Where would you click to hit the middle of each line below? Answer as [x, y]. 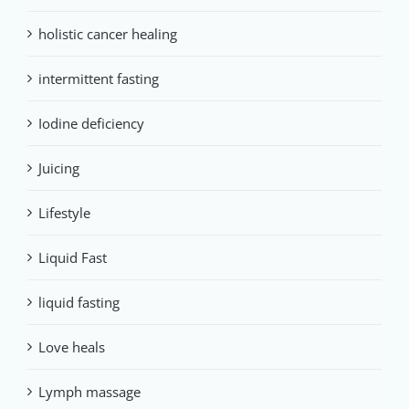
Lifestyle [64, 213]
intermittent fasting [99, 79]
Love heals [72, 347]
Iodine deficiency [91, 124]
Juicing [59, 168]
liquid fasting [79, 303]
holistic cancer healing [108, 34]
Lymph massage [89, 392]
